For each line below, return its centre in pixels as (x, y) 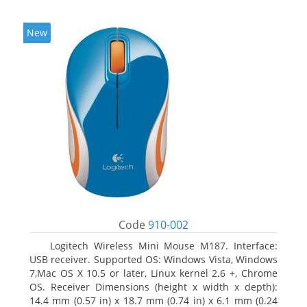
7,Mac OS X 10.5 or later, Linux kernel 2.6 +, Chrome (153, 273)
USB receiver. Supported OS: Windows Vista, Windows (153, 259)
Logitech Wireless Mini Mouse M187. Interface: (164, 246)
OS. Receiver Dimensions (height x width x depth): (153, 287)
